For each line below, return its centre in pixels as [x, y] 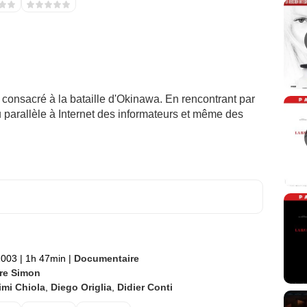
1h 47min [45, 258]
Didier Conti [145, 287]
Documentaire [106, 258]
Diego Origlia [81, 287]
